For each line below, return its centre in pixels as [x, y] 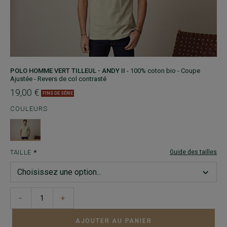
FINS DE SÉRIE [58, 93]
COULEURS [29, 109]
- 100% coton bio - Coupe [163, 71]
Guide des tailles [193, 152]
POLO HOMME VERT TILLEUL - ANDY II [68, 71]
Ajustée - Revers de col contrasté [58, 79]
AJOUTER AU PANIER [113, 221]
